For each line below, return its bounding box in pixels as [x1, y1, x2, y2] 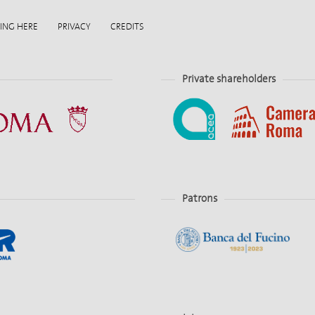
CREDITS [110, 20, 144, 33]
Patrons [182, 191, 217, 206]
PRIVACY [58, 20, 91, 33]
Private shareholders [182, 72, 276, 86]
